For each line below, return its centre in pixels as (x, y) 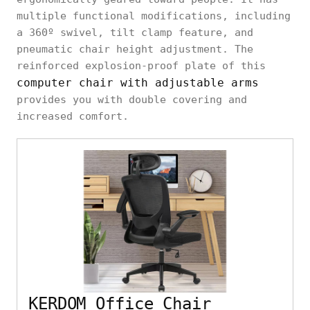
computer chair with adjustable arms (138, 82)
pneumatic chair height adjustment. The (135, 49)
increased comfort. (73, 116)
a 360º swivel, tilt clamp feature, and (135, 32)
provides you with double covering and (132, 99)
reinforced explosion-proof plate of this (141, 65)
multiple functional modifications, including (154, 16)
